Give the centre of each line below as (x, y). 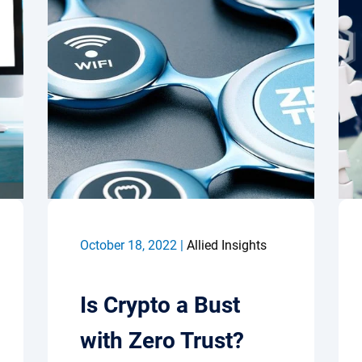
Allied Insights (227, 245)
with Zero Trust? (162, 341)
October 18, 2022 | (133, 245)
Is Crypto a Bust (160, 305)
